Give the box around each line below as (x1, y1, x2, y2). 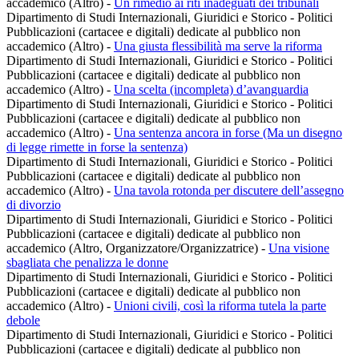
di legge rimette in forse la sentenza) (6, 140, 188, 155)
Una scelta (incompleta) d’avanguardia (114, 83, 309, 97)
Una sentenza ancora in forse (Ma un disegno (114, 126, 342, 140)
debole (6, 313, 40, 328)
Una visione (268, 241, 329, 256)
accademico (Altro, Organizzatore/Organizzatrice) (6, 241, 261, 256)
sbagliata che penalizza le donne (6, 256, 168, 270)
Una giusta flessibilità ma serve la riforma (114, 39, 322, 54)
